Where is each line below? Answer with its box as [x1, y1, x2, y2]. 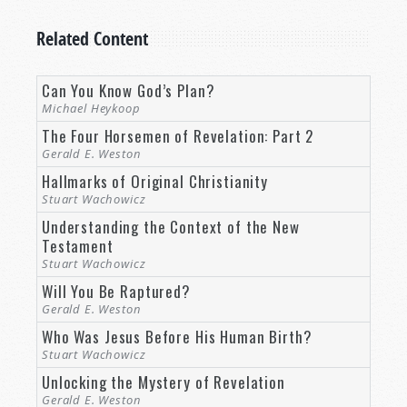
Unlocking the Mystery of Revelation [42, 370, 285, 393]
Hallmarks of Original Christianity [42, 169, 268, 193]
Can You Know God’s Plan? [42, 78, 215, 102]
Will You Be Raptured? [42, 279, 191, 303]
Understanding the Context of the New [42, 214, 300, 238]
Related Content [36, 25, 148, 51]
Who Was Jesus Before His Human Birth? [42, 324, 313, 348]
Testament [42, 233, 114, 257]
